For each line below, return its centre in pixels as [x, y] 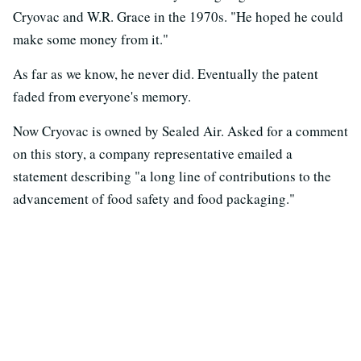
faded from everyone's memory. [102, 97]
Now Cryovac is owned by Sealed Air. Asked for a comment [180, 131]
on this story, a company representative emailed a [153, 154]
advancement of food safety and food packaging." [154, 199]
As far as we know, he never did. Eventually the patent [166, 74]
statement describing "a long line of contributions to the [172, 176]
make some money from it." [91, 39]
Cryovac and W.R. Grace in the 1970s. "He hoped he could [178, 17]
